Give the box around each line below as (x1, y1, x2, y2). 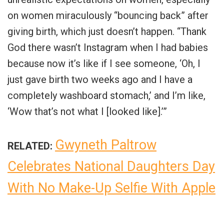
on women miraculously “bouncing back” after (7, 9, 208, 21)
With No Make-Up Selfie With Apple (7, 179, 215, 196)
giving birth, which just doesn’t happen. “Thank (7, 25, 206, 37)
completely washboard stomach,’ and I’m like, (7, 89, 205, 101)
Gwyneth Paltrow (55, 136, 156, 153)
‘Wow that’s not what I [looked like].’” (7, 105, 167, 117)
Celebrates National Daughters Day (7, 158, 215, 174)
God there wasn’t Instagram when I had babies (7, 41, 208, 53)
